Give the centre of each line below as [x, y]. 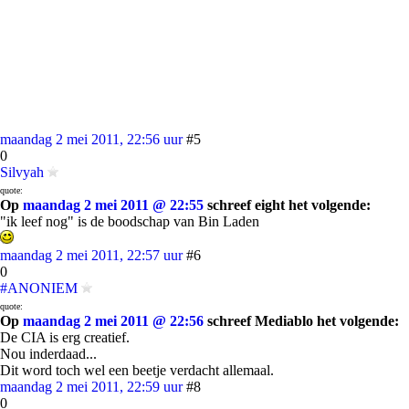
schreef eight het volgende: [287, 205]
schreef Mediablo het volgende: [301, 321]
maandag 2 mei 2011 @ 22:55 [113, 205]
